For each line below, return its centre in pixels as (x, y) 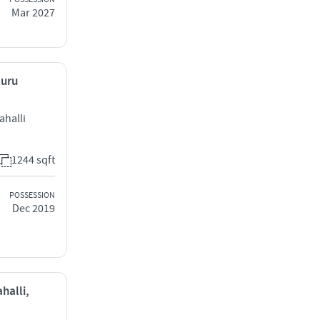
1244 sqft (33, 160)
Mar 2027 (33, 12)
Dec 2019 (34, 208)
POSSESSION (32, 195)
